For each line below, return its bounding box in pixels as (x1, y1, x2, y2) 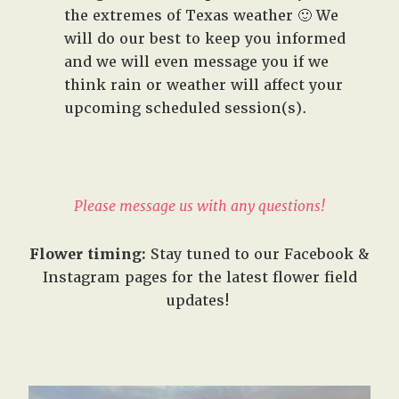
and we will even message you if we (64, 53, 330, 72)
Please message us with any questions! (74, 197, 325, 216)
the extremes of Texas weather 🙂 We (64, 6, 339, 26)
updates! (165, 291, 234, 311)
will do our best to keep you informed (64, 29, 346, 49)
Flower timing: (29, 245, 146, 265)
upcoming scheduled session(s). (64, 99, 308, 118)
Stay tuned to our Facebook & (146, 245, 370, 265)
